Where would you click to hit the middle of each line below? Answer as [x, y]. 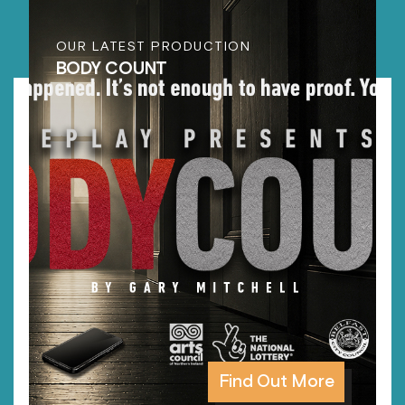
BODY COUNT [112, 69]
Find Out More [276, 381]
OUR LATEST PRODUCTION [153, 46]
